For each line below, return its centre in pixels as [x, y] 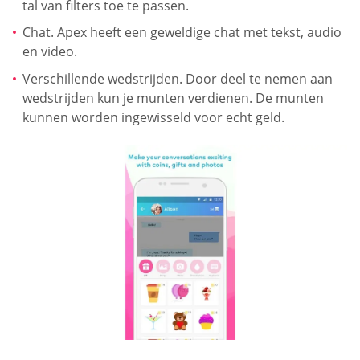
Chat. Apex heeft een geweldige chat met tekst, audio [182, 33]
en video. [50, 52]
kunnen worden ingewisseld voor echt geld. [153, 118]
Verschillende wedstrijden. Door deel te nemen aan [178, 79]
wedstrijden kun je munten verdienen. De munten [173, 98]
